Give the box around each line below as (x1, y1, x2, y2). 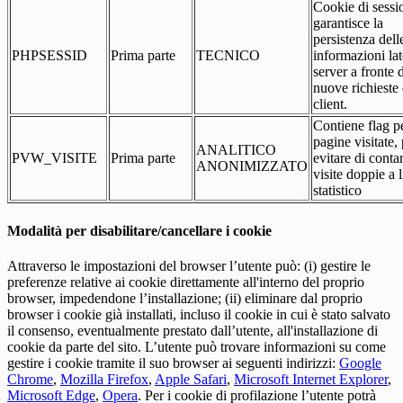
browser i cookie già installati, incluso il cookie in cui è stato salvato (7, 306, 390, 322)
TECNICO (196, 48, 260, 64)
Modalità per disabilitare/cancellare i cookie (7, 222, 272, 238)
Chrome (7, 371, 53, 387)
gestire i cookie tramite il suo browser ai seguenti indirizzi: (7, 354, 339, 371)
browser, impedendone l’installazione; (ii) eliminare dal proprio (7, 290, 363, 306)
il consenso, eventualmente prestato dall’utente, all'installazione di (7, 322, 378, 338)
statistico (313, 183, 362, 199)
